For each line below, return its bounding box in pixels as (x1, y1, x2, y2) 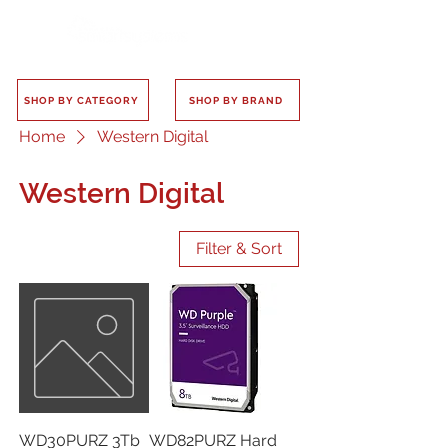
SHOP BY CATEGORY (23, 94, 139, 106)
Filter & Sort (196, 239, 282, 258)
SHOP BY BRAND (188, 94, 283, 106)
